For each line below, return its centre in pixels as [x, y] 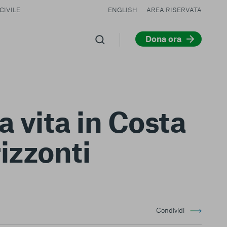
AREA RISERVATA [174, 10]
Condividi [170, 210]
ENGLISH [122, 10]
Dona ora [163, 38]
